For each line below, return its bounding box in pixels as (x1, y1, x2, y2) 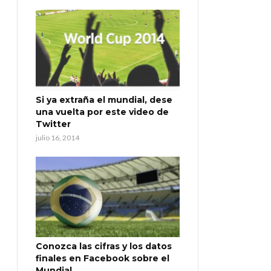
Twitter (36, 118, 71, 129)
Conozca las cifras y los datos (36, 241, 172, 252)
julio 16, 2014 (36, 132, 79, 142)
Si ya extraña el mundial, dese (36, 94, 172, 105)
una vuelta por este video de (36, 106, 169, 117)
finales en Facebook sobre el (36, 253, 169, 264)
